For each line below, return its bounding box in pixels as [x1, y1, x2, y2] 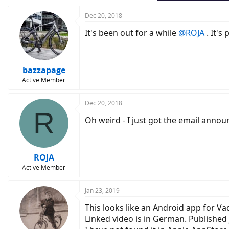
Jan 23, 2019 [85, 186, 120, 195]
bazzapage [22, 64, 65, 76]
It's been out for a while [85, 27, 178, 38]
